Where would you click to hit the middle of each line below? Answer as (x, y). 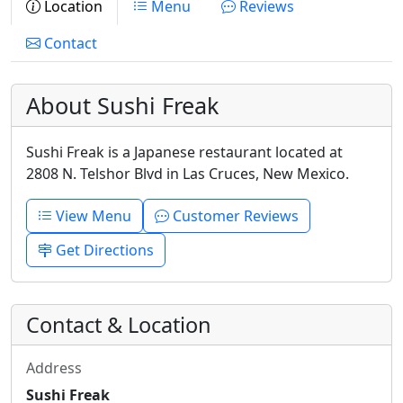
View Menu (92, 216)
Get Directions (103, 250)
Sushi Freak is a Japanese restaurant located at (184, 152)
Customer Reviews (234, 216)
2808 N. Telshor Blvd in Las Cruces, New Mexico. (188, 174)
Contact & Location (119, 325)
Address (54, 368)
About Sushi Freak (122, 105)
